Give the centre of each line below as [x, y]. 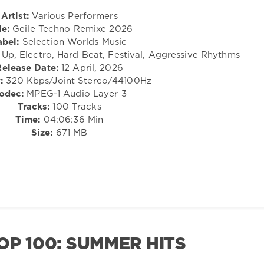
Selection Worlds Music [73, 42]
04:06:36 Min [72, 120]
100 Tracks [75, 107]
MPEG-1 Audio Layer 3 [75, 94]
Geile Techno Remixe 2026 [71, 29]
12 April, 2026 [90, 68]
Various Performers [73, 16]
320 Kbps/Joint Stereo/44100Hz [77, 81]
